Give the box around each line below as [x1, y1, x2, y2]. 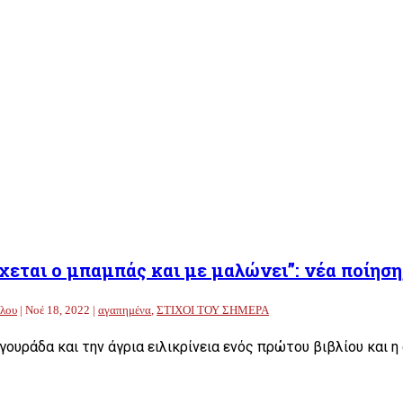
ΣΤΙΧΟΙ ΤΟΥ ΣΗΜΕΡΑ [157, 302, 269, 317]
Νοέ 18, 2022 [25, 302, 90, 317]
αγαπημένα [98, 302, 151, 317]
